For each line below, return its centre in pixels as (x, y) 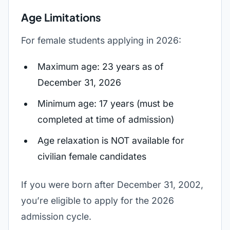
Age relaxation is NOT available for (111, 140)
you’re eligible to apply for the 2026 (98, 200)
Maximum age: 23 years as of (101, 66)
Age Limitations (61, 17)
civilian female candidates (92, 156)
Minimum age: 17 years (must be (106, 103)
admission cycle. (56, 216)
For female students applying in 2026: (101, 40)
